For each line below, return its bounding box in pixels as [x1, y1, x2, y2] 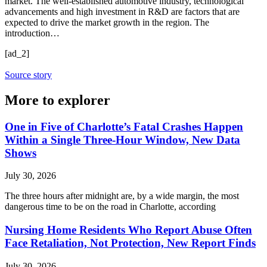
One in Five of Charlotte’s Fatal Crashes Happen [5, 120, 243, 133]
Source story [5, 69, 52, 80]
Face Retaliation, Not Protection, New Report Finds [5, 237, 256, 250]
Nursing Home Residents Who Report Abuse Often [5, 223, 252, 237]
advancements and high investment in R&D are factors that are [5, 6, 240, 17]
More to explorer [5, 92, 110, 108]
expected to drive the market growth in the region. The [5, 17, 209, 27]
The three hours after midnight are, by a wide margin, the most [5, 191, 239, 201]
